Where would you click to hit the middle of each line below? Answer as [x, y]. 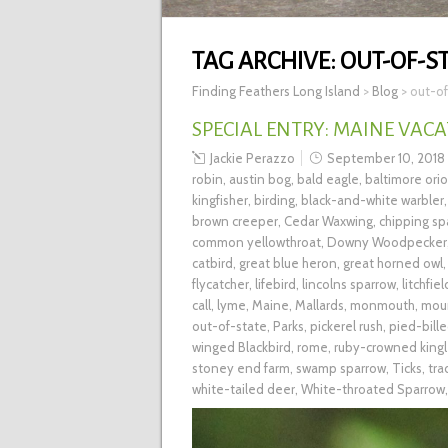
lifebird [275, 284]
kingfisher [220, 200]
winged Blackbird [241, 347]
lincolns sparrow [349, 284]
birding [274, 200]
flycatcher [220, 284]
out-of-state [229, 326]
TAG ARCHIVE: [266, 61]
